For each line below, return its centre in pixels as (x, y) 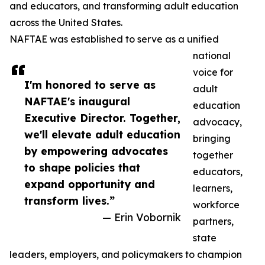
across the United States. (66, 23)
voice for (213, 72)
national (212, 56)
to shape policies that (82, 168)
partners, (213, 222)
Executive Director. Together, (102, 118)
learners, (213, 188)
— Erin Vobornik (142, 217)
